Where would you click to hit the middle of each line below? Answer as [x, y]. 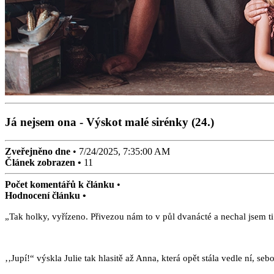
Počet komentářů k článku [60, 185]
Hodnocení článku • [46, 196]
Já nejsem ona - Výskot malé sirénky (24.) [109, 122]
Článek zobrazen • [44, 163]
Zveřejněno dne [38, 152]
